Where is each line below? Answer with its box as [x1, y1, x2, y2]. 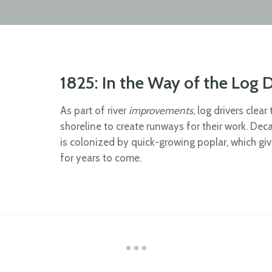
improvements [129, 104, 193, 117]
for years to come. [60, 152, 141, 164]
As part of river [60, 104, 129, 117]
